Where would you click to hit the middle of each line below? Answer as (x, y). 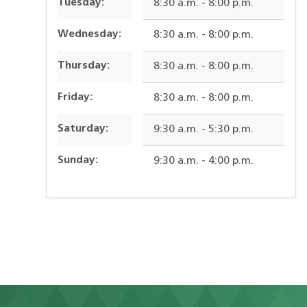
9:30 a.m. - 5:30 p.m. (204, 130)
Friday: (75, 98)
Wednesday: (90, 35)
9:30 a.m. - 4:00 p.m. (204, 161)
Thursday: (84, 66)
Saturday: (83, 129)
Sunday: (78, 161)
